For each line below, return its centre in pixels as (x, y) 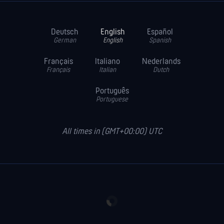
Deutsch (65, 32)
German (65, 41)
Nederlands (161, 62)
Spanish (160, 41)
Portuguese (112, 100)
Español (160, 32)
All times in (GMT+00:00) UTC (112, 132)
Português (112, 91)
